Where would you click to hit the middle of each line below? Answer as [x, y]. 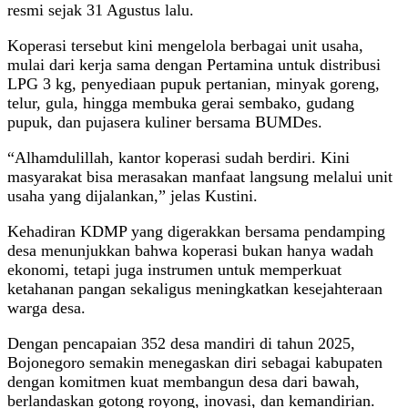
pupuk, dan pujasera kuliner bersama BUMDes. [165, 122]
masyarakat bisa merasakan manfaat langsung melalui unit [200, 177]
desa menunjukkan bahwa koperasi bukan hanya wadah [190, 251]
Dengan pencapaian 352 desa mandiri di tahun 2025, [181, 344]
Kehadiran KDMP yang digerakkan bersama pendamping [196, 232]
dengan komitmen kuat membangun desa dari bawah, [184, 382]
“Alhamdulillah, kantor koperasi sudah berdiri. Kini [178, 158]
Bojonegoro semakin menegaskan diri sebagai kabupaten [195, 363]
